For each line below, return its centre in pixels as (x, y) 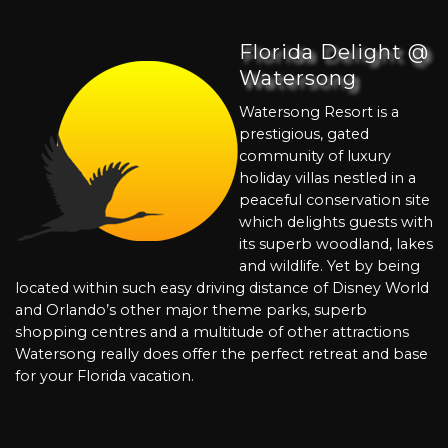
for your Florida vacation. (104, 376)
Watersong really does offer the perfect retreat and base (221, 354)
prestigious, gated (304, 134)
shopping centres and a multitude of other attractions (212, 332)
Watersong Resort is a (319, 112)
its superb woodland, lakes (336, 244)
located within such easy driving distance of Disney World (222, 288)
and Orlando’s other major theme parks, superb (191, 310)
